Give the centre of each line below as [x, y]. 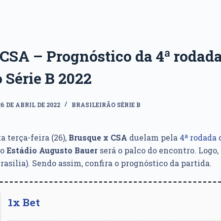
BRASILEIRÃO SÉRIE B [106, 104]
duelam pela [153, 137]
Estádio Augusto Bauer [52, 150]
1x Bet [24, 202]
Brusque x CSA [98, 137]
